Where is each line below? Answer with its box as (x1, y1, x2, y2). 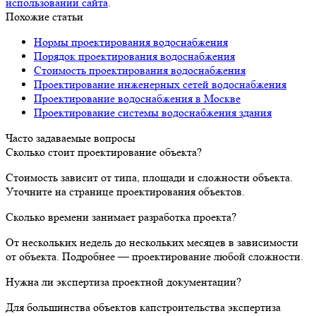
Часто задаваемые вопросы (6, 130, 135, 145)
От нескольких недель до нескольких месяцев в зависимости (6, 235, 298, 249)
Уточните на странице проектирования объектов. (6, 184, 245, 198)
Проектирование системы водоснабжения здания (34, 105, 272, 119)
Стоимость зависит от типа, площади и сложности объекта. (6, 170, 293, 184)
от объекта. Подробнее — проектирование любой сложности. (6, 249, 303, 263)
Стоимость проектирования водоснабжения (34, 63, 245, 77)
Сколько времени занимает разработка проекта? (6, 209, 236, 224)
